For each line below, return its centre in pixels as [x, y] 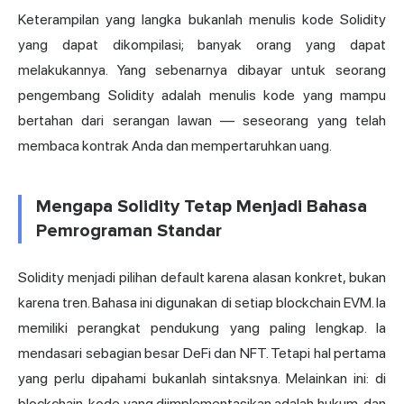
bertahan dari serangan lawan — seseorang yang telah [202, 121]
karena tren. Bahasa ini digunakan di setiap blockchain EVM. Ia [202, 303]
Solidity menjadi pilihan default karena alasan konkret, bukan [202, 278]
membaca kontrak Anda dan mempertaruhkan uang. [175, 146]
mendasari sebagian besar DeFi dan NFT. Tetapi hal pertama [202, 353]
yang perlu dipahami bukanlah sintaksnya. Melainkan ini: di [202, 379]
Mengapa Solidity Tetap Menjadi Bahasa [202, 207]
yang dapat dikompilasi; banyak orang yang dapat [202, 45]
